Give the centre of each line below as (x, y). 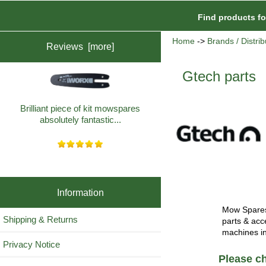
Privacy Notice (31, 244)
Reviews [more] (80, 47)
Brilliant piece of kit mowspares (80, 109)
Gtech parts (219, 77)
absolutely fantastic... (80, 120)
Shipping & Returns (40, 219)
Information (80, 192)
